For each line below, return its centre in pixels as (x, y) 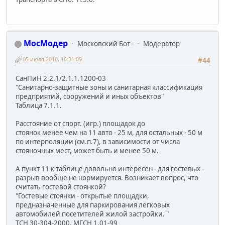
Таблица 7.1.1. (39, 105)
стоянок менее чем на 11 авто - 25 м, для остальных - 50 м (109, 132)
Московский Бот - (105, 44)
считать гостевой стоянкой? (61, 187)
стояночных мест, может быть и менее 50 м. (87, 150)
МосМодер (46, 43)
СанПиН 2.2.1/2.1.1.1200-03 (61, 78)
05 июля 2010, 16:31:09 (52, 59)
